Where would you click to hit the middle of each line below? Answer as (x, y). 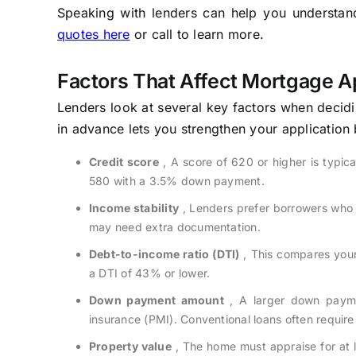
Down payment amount (156, 300)
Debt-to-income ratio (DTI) (164, 253)
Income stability (134, 207)
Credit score (124, 161)
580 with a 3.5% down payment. (176, 180)
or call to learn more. (197, 34)
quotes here (93, 34)
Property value (130, 346)
